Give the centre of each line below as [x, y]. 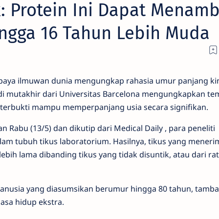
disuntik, [156, 158]
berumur [113, 193]
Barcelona [122, 98]
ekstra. [51, 206]
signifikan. [189, 111]
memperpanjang [94, 111]
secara [157, 111]
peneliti [201, 132]
